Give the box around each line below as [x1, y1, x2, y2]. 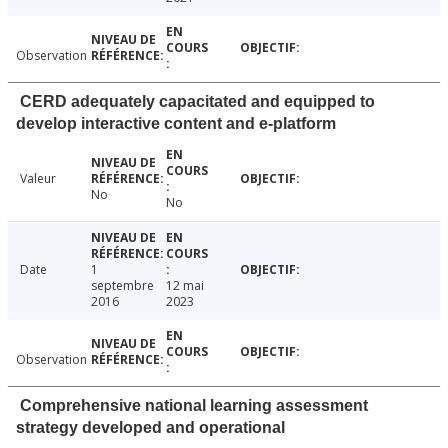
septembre [90, 276, 154, 294]
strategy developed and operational [16, 418, 285, 436]
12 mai [165, 276, 204, 294]
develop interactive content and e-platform [16, 114, 336, 132]
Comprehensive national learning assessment [20, 396, 368, 414]
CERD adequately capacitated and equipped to [20, 92, 375, 110]
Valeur [20, 169, 56, 187]
